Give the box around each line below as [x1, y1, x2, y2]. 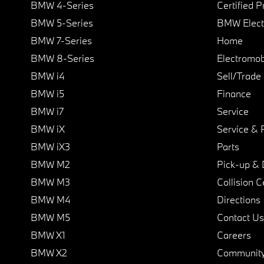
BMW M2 [31, 158, 70, 171]
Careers [217, 229, 251, 242]
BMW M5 [31, 211, 70, 224]
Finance [217, 87, 251, 100]
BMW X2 [31, 246, 67, 259]
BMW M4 [31, 193, 71, 206]
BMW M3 [31, 176, 70, 189]
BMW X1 [31, 229, 65, 242]
